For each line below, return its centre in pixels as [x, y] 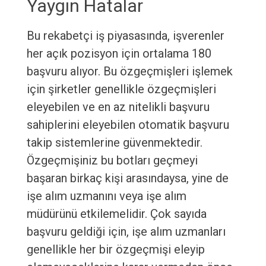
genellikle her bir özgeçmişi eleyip [115, 250]
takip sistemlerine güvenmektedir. [114, 143]
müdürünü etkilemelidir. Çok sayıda [116, 214]
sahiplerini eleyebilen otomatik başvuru [128, 125]
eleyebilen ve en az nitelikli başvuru [118, 107]
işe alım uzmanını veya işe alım [106, 196]
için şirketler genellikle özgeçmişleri [121, 89]
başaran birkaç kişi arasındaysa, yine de [127, 178]
